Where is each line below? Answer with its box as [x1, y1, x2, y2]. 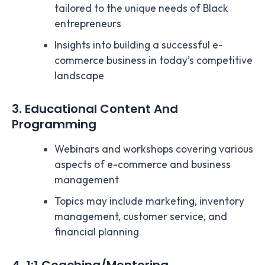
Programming [12, 116, 96, 133]
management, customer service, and [54, 210, 227, 224]
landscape [54, 69, 104, 83]
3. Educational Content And [12, 101, 178, 118]
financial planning [54, 225, 139, 239]
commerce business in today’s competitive [54, 54, 253, 67]
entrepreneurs [54, 17, 121, 31]
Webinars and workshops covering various [54, 143, 253, 156]
